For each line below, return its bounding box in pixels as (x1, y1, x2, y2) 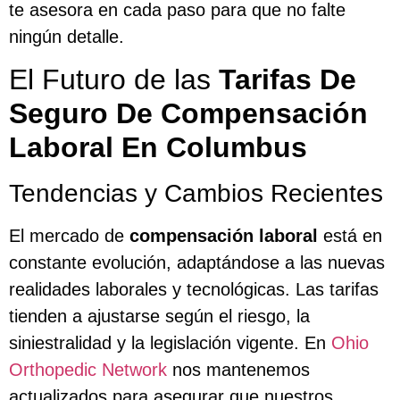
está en (318, 226, 382, 246)
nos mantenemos (167, 360, 310, 380)
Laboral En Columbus (9, 131, 307, 164)
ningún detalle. (9, 26, 124, 46)
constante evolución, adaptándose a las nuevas (9, 253, 385, 273)
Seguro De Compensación (9, 97, 368, 130)
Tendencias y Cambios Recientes (9, 179, 383, 208)
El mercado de (9, 226, 129, 246)
